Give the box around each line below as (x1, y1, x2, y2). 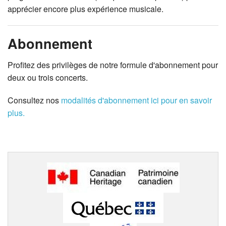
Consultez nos (8, 94, 61, 106)
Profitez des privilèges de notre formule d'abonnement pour (8, 59, 218, 71)
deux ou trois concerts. (8, 71, 90, 83)
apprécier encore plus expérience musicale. (8, 3, 163, 15)
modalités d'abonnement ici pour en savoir (61, 94, 212, 106)
